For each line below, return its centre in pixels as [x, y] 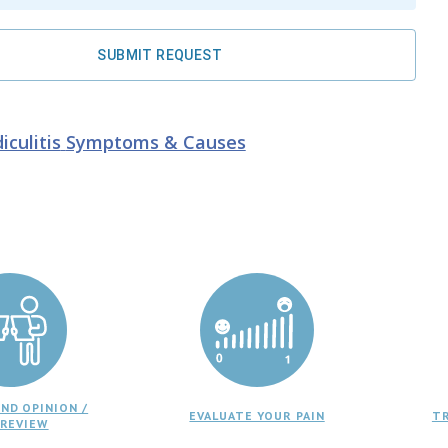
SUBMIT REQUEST [159, 54]
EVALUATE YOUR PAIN [257, 415]
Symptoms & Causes [155, 141]
